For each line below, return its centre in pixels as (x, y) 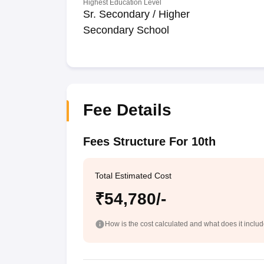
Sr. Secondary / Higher (136, 14)
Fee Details (127, 110)
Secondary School (126, 30)
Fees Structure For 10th (149, 141)
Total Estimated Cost (133, 176)
